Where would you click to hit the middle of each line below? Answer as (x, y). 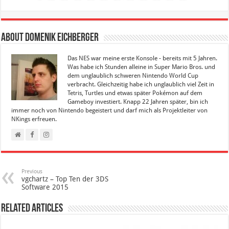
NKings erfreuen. (34, 119)
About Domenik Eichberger (50, 38)
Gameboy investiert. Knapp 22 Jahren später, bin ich (138, 101)
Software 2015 (45, 187)
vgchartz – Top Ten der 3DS (65, 179)
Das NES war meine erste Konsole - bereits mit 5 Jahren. (143, 58)
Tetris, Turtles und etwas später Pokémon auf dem (135, 93)
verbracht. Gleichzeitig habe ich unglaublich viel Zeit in (141, 84)
